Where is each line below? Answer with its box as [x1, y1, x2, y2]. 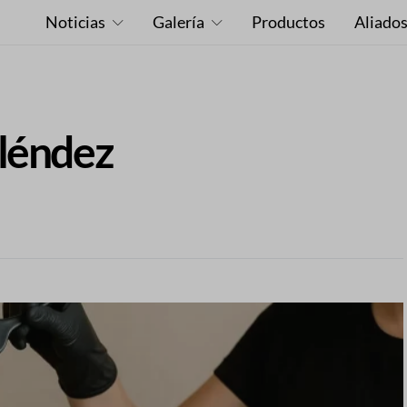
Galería [152, 12, 204, 32]
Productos [251, 12, 325, 32]
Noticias [45, 12, 105, 32]
